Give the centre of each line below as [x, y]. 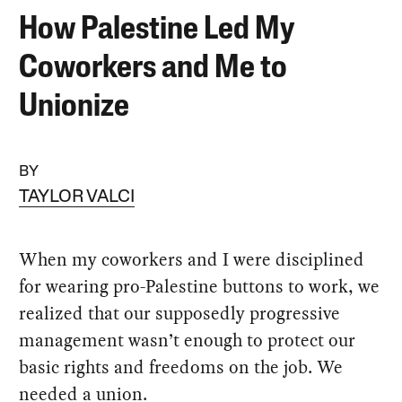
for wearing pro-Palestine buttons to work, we [200, 286]
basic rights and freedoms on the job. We [181, 367]
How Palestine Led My [157, 30]
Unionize [74, 107]
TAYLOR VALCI [77, 197]
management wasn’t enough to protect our [188, 340]
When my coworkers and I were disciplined [192, 259]
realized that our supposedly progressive [180, 313]
